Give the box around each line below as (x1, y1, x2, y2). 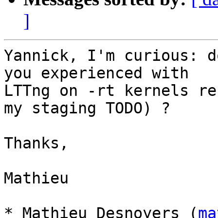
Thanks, (4, 134, 69, 152)
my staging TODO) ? (4, 99, 170, 117)
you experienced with (4, 64, 189, 82)
